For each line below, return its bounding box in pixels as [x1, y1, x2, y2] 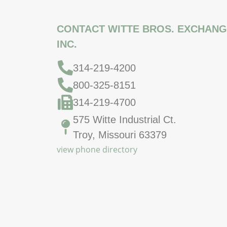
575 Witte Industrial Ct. [73, 113, 176, 125]
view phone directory [57, 143, 137, 155]
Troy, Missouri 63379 [73, 129, 167, 140]
